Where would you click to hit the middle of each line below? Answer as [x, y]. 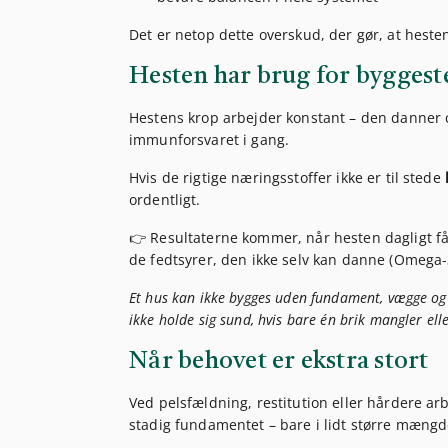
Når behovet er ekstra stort [279, 362]
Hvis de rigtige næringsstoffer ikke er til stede [287, 178]
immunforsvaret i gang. [209, 140]
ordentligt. [165, 200]
